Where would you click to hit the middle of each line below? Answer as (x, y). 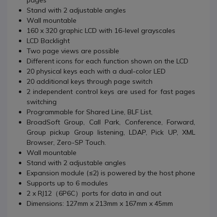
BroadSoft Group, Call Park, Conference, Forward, (111, 122)
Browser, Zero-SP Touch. (66, 142)
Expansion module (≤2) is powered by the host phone (111, 173)
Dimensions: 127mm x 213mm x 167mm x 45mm (100, 203)
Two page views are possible (73, 51)
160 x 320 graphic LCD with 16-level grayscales (101, 31)
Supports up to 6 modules (67, 183)
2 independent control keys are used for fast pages (111, 92)
